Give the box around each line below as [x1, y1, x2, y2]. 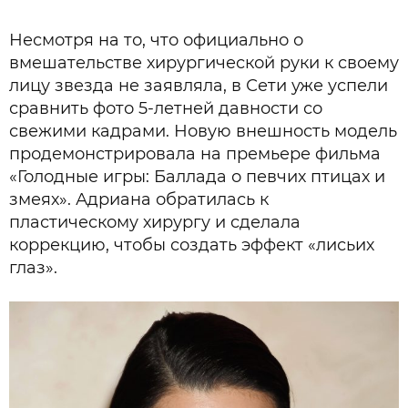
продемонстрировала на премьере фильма [9, 144, 381, 165]
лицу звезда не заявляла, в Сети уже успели [9, 76, 388, 97]
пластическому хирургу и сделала [9, 212, 301, 233]
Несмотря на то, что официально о [9, 30, 303, 51]
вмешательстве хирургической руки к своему [9, 53, 399, 74]
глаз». [9, 258, 57, 279]
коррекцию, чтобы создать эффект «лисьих [9, 235, 374, 256]
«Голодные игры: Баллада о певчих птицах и [9, 167, 385, 188]
